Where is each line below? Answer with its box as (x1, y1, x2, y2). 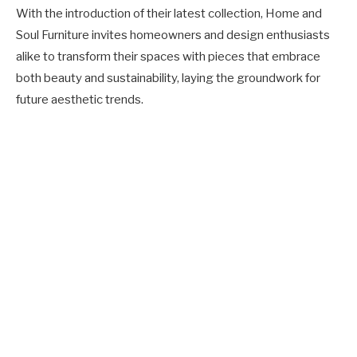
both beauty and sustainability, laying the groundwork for (16, 71, 320, 86)
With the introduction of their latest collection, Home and (16, 6, 322, 22)
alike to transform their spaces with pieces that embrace (16, 49, 320, 65)
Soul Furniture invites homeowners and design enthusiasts (16, 28, 330, 43)
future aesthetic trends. (16, 92, 143, 108)
